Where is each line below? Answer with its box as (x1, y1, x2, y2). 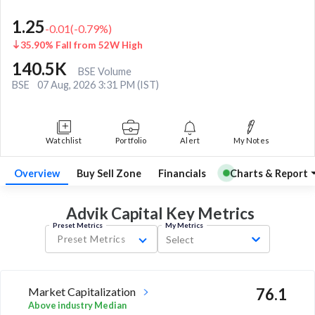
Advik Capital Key (66, 204, 195, 224)
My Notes (233, 135, 269, 145)
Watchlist (46, 135, 82, 145)
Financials (158, 167, 206, 179)
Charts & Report (230, 167, 308, 179)
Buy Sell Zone (77, 167, 141, 179)
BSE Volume (78, 65, 131, 77)
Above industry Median (28, 300, 127, 311)
